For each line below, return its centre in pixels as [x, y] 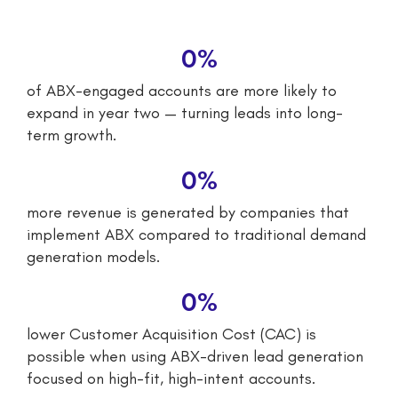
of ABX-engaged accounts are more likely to [182, 90]
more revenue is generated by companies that [188, 212]
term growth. [72, 135]
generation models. [93, 256]
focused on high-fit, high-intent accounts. [171, 378]
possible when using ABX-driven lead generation [195, 356]
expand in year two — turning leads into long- [185, 112]
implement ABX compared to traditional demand [196, 234]
